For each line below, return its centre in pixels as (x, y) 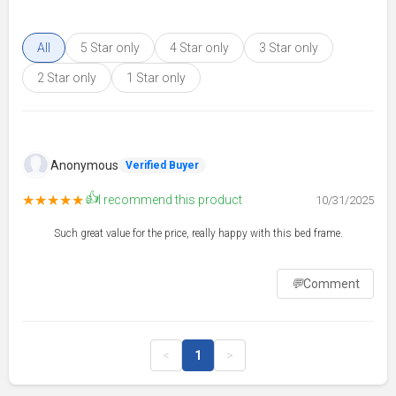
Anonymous (84, 165)
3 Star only (289, 47)
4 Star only (199, 47)
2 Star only (67, 77)
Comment (331, 283)
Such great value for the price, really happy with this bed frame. (198, 233)
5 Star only (110, 47)
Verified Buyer (162, 165)
